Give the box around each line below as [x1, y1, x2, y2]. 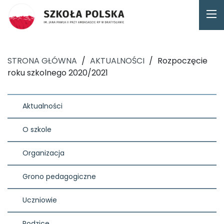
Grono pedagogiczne [22, 171, 96, 181]
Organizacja [22, 147, 64, 158]
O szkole [22, 124, 51, 134]
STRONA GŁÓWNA [7, 54, 77, 66]
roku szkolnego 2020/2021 [7, 66, 108, 78]
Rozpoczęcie [157, 54, 207, 66]
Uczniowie [22, 194, 57, 205]
